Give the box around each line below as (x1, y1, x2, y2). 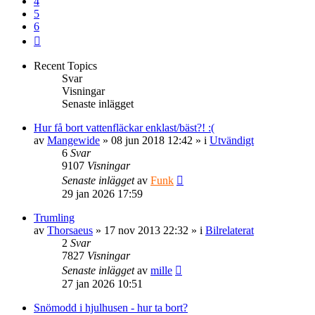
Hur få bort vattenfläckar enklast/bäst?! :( (34, 121, 214, 134)
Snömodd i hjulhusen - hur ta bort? (34, 301, 188, 314)
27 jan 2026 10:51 (62, 277, 143, 290)
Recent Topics (34, 59, 97, 72)
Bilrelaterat (205, 224, 254, 236)
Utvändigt (210, 134, 254, 146)
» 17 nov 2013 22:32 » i (93, 224, 205, 236)
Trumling (34, 211, 75, 224)
